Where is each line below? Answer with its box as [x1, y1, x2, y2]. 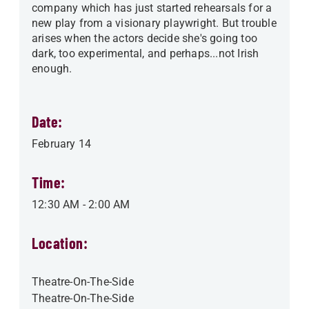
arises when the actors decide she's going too [32, 31, 258, 45]
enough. [32, 61, 72, 75]
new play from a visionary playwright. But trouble [32, 16, 277, 30]
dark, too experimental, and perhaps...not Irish [32, 46, 259, 60]
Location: [32, 233, 88, 252]
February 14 [32, 137, 92, 150]
